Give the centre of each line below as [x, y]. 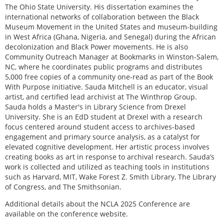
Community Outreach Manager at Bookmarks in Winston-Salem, [112, 56]
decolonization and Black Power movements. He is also [96, 46]
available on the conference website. [66, 213]
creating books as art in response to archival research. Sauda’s [110, 156]
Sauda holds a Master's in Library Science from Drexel [95, 106]
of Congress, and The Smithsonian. [63, 186]
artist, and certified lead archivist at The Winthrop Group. [101, 96]
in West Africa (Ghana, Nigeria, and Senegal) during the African [110, 36]
